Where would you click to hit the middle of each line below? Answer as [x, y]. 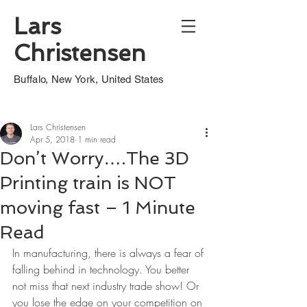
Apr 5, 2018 [52, 139]
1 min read [97, 139]
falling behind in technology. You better [102, 269]
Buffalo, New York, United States [89, 79]
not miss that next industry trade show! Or [107, 286]
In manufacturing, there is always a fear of [110, 253]
